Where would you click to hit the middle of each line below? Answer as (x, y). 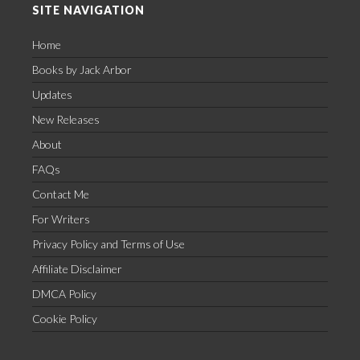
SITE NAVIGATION (88, 10)
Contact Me (61, 194)
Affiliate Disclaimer (77, 269)
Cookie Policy (65, 319)
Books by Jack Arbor (82, 70)
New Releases (66, 119)
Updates (52, 94)
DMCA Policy (64, 294)
